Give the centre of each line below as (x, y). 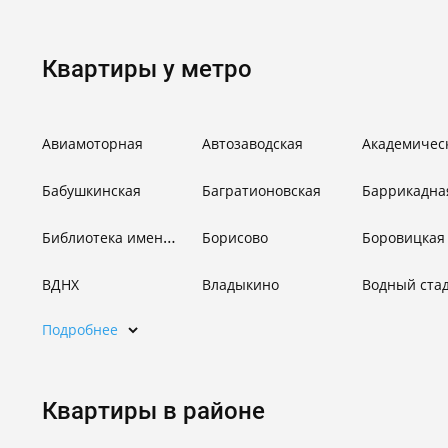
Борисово (235, 237)
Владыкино (240, 284)
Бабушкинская (91, 190)
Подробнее (80, 329)
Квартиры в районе (153, 411)
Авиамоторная (92, 143)
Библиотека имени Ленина (169, 237)
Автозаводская (252, 143)
